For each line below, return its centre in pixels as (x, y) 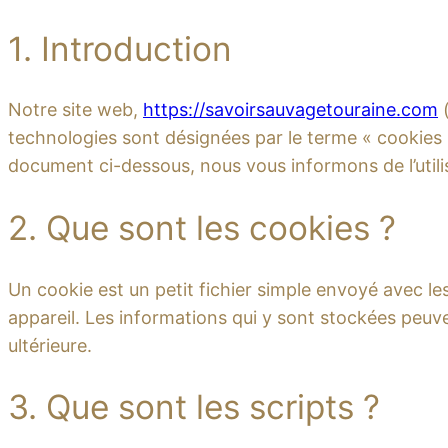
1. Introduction (120, 48)
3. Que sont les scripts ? (194, 407)
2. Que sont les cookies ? (202, 228)
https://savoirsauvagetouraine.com (290, 110)
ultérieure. (50, 345)
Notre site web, (75, 110)
